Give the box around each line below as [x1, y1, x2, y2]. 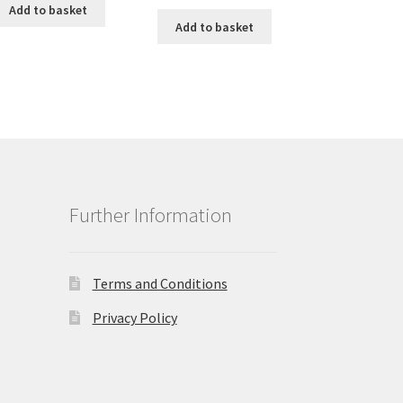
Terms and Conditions [92, 273, 228, 292]
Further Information [68, 202, 232, 228]
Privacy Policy [92, 308, 177, 327]
